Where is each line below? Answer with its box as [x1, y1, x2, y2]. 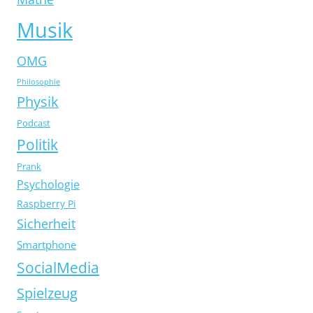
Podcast [17, 117, 50, 130]
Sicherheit [17, 215, 75, 233]
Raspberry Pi [17, 197, 76, 211]
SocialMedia [17, 258, 99, 278]
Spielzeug [17, 284, 78, 303]
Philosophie [17, 77, 60, 87]
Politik [17, 134, 58, 155]
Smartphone [17, 238, 76, 252]
